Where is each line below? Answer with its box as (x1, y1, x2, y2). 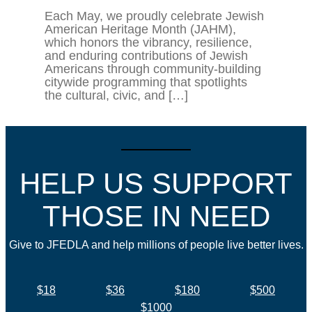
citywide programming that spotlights (45, 75, 247, 90)
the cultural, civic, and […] (45, 88, 188, 103)
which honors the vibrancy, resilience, (45, 36, 252, 50)
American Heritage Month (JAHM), (45, 22, 236, 37)
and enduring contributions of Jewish (45, 49, 248, 63)
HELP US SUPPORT (19, 167, 292, 201)
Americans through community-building (45, 62, 261, 77)
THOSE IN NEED (42, 200, 270, 233)
